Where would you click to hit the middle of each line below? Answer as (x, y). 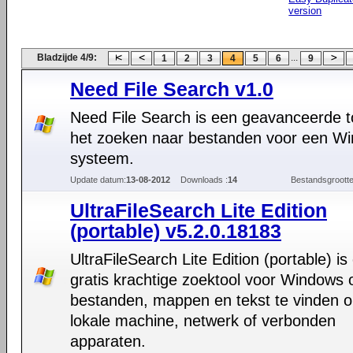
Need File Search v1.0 (172, 89)
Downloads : (204, 180)
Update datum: (98, 180)
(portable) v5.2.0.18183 (176, 231)
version (305, 11)
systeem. (102, 158)
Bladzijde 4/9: (67, 58)
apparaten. (108, 341)
